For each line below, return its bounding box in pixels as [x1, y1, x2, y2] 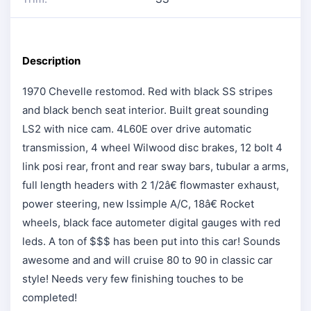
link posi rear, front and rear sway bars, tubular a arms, [22, 160, 289, 174]
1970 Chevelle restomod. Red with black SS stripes [22, 85, 273, 99]
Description [22, 54, 81, 68]
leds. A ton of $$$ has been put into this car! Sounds [22, 235, 280, 249]
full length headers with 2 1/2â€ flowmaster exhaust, [22, 178, 279, 192]
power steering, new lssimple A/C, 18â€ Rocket [22, 197, 254, 211]
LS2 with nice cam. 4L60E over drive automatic [22, 122, 251, 136]
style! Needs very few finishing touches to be [22, 272, 244, 286]
